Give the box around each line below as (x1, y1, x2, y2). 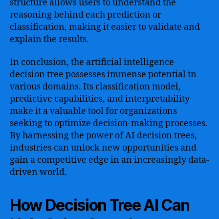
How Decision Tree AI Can (10, 196, 190, 215)
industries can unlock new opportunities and (10, 142, 197, 153)
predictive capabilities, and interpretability (10, 93, 190, 105)
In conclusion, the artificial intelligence (10, 57, 174, 68)
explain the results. (10, 33, 89, 45)
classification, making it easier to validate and (10, 21, 200, 33)
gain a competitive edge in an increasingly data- (10, 154, 209, 166)
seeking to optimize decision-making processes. (10, 118, 208, 129)
